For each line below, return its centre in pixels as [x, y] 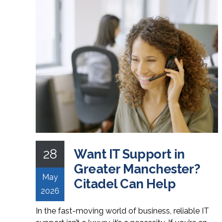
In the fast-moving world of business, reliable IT [122, 211]
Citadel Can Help [125, 184]
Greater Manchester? [137, 169]
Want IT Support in [129, 154]
